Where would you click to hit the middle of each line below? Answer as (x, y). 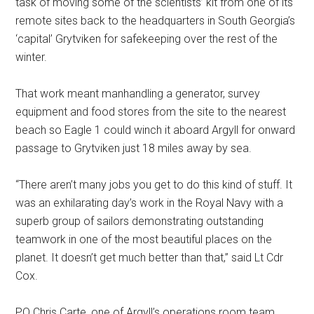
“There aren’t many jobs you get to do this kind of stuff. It (154, 185)
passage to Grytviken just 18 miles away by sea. (134, 148)
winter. (32, 57)
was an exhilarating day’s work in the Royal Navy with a (150, 203)
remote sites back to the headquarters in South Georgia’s (156, 21)
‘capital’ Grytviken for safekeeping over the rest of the (147, 39)
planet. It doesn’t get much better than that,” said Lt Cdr (150, 258)
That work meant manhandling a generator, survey (138, 94)
